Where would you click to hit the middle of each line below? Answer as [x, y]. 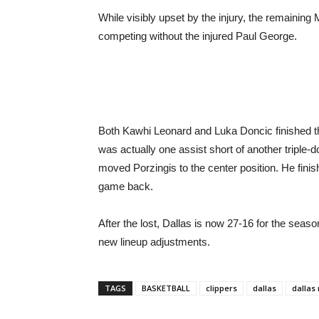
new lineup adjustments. [154, 242]
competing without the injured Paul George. [198, 36]
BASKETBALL [166, 288]
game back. [126, 186]
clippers [221, 288]
